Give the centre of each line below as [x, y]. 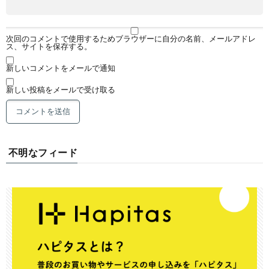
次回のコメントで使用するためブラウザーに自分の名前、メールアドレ [131, 38]
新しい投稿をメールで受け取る [61, 89]
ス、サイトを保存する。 [49, 46]
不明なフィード [43, 152]
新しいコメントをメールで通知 [61, 68]
